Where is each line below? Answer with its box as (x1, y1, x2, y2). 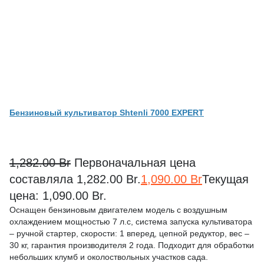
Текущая (202, 173, 249, 186)
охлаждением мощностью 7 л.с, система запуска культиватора (9, 217, 252, 227)
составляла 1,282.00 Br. (9, 173, 141, 186)
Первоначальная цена (74, 156, 196, 170)
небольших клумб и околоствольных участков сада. (9, 252, 208, 262)
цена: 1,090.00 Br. (9, 189, 107, 203)
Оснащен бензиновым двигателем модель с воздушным (9, 205, 227, 215)
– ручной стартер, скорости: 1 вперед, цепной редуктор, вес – (9, 229, 249, 239)
